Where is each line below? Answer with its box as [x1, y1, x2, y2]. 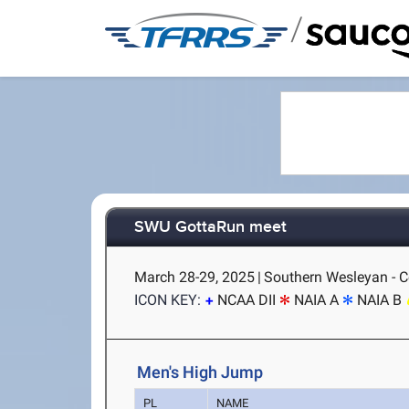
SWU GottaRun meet [134, 217, 288, 238]
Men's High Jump [137, 362, 264, 382]
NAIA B [357, 291, 403, 309]
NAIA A [294, 291, 340, 309]
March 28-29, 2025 [134, 268, 256, 286]
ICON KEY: [134, 291, 202, 309]
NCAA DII [217, 291, 277, 309]
